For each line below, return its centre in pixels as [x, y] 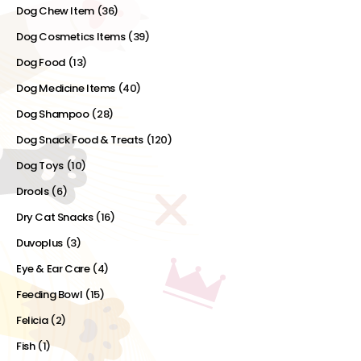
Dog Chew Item [55, 11]
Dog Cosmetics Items [71, 37]
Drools [33, 192]
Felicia [32, 321]
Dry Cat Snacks [55, 218]
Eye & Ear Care [53, 269]
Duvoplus [39, 243]
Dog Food [41, 63]
